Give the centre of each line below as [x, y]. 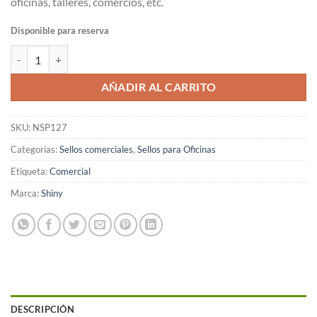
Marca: [26, 194]
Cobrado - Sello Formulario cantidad [90, 53]
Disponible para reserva [60, 31]
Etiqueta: [30, 172]
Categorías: [35, 150]
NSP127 [50, 128]
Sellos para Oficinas [177, 150]
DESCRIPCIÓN [42, 310]
